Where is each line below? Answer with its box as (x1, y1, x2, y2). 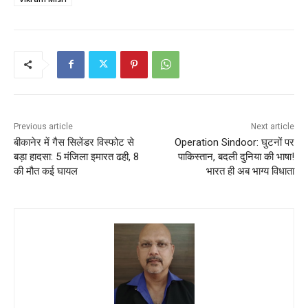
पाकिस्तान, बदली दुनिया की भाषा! (177, 150, 294, 163)
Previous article (14, 121, 73, 131)
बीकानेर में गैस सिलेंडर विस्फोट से (14, 135, 134, 148)
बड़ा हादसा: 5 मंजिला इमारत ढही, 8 (14, 150, 139, 163)
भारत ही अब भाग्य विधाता (206, 164, 294, 177)
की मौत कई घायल (14, 164, 78, 177)
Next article (250, 121, 294, 131)
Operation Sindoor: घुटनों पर (174, 135, 294, 148)
